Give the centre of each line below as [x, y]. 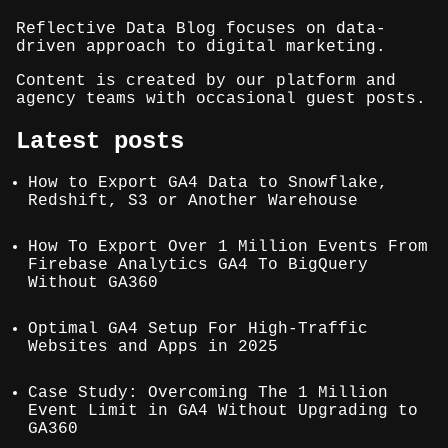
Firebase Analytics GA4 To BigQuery [198, 265]
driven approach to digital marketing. [201, 46]
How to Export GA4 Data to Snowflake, [208, 183]
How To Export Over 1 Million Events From [228, 247]
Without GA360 [93, 283]
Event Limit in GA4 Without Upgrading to [223, 411]
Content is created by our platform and [206, 80]
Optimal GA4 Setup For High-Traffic [198, 329]
